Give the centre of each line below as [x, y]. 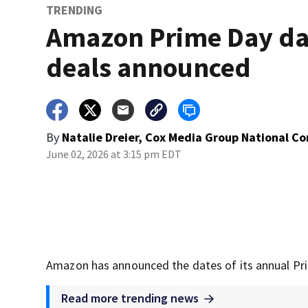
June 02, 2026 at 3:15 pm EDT [114, 154]
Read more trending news [130, 298]
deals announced [149, 68]
